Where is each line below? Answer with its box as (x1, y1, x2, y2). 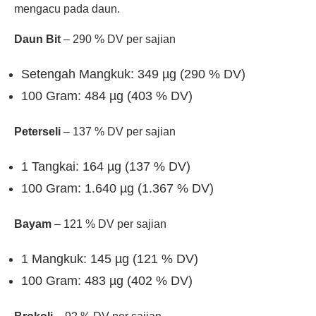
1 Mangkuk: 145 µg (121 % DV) (21, 252, 198, 266)
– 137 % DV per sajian (61, 126, 176, 138)
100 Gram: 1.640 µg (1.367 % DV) (21, 181, 214, 195)
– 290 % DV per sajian (61, 33, 176, 45)
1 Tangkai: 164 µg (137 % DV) (21, 159, 190, 174)
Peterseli (14, 126, 61, 138)
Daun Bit (14, 33, 61, 45)
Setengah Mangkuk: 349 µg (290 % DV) (21, 67, 245, 81)
